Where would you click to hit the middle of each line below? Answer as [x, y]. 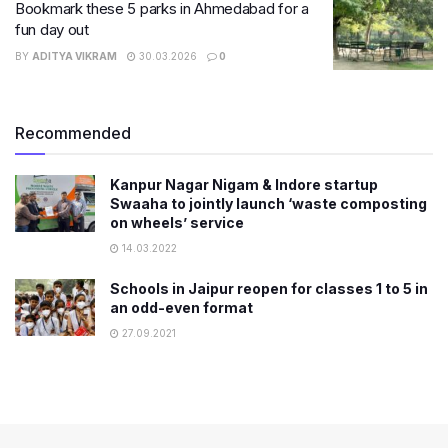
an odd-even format [181, 307]
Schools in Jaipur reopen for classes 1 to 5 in [269, 288]
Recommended [73, 132]
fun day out [52, 29]
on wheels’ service [177, 222]
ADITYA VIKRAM [74, 56]
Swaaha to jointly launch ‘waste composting [268, 203]
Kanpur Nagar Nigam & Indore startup [244, 184]
